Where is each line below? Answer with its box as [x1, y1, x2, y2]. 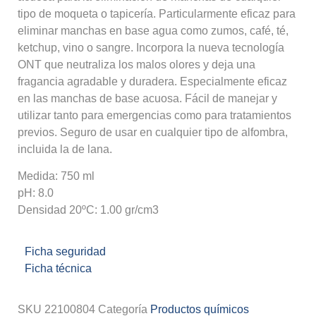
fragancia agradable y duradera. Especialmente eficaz [18, 75, 287, 87]
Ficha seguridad [25, 245, 106, 257]
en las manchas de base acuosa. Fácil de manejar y [18, 92, 277, 104]
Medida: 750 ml [18, 170, 95, 183]
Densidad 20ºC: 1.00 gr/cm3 [18, 204, 159, 217]
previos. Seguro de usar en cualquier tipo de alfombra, [18, 126, 288, 138]
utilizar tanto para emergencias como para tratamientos [18, 109, 291, 121]
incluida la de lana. [18, 143, 112, 155]
